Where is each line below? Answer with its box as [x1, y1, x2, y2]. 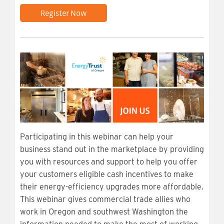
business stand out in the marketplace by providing [20, 144, 204, 154]
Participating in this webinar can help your [20, 132, 173, 142]
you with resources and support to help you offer [20, 157, 197, 167]
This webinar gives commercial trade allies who [20, 194, 190, 204]
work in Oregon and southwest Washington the [20, 207, 188, 217]
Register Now [40, 8, 87, 18]
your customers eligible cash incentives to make [20, 169, 193, 179]
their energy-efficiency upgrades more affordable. [20, 182, 203, 192]
